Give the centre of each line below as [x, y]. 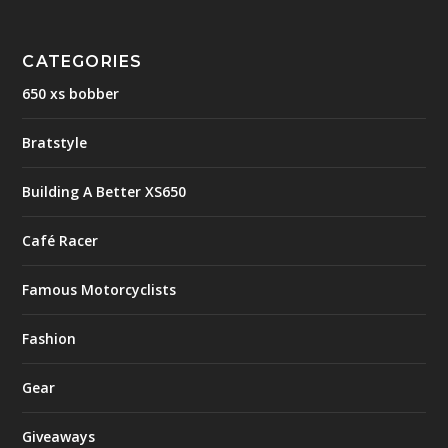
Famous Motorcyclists [99, 290]
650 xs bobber [71, 94]
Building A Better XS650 [104, 192]
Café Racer [60, 241]
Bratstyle [55, 143]
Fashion [49, 339]
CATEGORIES [82, 62]
